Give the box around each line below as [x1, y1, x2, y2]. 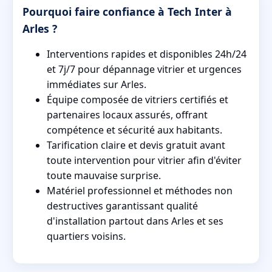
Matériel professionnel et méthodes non [47, 184, 233, 198]
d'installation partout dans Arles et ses [47, 214, 223, 228]
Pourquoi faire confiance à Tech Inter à [22, 4, 232, 19]
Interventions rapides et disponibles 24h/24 [47, 47, 246, 61]
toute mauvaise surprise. [47, 169, 161, 183]
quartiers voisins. [47, 229, 126, 243]
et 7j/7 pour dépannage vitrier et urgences [47, 63, 242, 76]
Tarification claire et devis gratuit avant [47, 138, 225, 152]
